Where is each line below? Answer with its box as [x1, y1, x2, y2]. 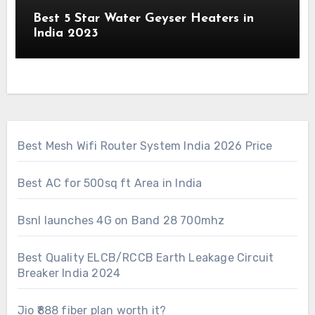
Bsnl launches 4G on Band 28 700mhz [17, 213, 225, 227]
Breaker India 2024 [17, 266, 121, 280]
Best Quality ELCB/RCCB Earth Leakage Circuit [17, 250, 274, 264]
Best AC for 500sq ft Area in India [17, 176, 202, 190]
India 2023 [33, 27, 99, 41]
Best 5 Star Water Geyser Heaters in [33, 12, 255, 26]
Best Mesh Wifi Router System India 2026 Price [17, 139, 273, 153]
